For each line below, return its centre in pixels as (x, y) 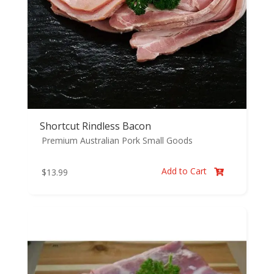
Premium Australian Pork (91, 141)
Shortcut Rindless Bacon (95, 126)
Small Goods (167, 141)
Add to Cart (186, 171)
